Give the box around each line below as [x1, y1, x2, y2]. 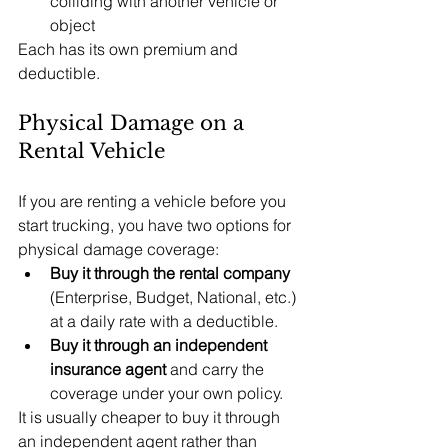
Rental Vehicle [18, 139, 165, 163]
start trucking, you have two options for [18, 215, 295, 235]
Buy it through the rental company [50, 263, 294, 283]
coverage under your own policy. [50, 383, 283, 403]
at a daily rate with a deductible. [50, 311, 278, 331]
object [50, 15, 95, 35]
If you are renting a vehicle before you [18, 191, 290, 211]
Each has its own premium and [18, 39, 242, 59]
